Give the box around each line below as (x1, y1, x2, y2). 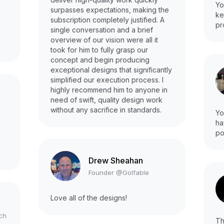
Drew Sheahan (88, 155, 143, 165)
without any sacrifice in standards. (50, 105, 161, 114)
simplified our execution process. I (50, 75, 163, 84)
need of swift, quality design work (50, 95, 162, 104)
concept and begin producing (50, 55, 149, 64)
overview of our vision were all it (50, 35, 158, 44)
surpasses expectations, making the (50, 5, 169, 14)
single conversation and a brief (50, 25, 153, 34)
